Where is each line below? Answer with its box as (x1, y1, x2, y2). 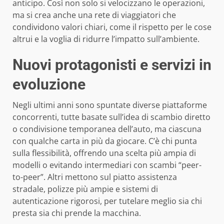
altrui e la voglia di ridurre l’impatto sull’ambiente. (12, 33, 199, 44)
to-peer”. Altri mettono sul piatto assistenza (12, 171, 177, 182)
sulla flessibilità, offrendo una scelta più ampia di (12, 147, 196, 158)
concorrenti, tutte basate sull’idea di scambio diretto (12, 111, 210, 122)
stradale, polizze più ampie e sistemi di (12, 183, 158, 194)
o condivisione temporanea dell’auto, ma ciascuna (12, 123, 201, 134)
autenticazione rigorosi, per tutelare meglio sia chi (12, 195, 202, 206)
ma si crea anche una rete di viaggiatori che (12, 9, 176, 20)
